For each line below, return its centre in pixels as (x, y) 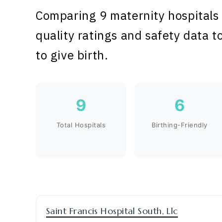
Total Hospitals (81, 125)
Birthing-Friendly (180, 125)
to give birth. (72, 55)
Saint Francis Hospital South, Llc (112, 211)
